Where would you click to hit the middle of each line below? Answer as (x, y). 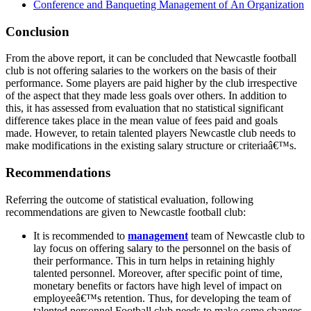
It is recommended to (81, 235)
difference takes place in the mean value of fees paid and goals (142, 121)
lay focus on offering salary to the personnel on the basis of (162, 248)
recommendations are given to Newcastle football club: (126, 212)
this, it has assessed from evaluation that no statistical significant (144, 108)
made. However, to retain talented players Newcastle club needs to (151, 133)
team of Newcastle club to (248, 235)
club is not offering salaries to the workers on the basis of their (141, 71)
